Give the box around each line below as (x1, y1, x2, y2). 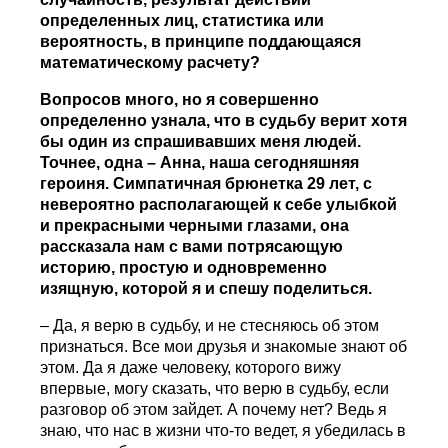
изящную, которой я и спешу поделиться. (40, 280, 373, 298)
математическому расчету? (40, 54, 261, 72)
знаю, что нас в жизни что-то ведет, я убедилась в (40, 422, 407, 440)
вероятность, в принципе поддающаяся (40, 33, 362, 51)
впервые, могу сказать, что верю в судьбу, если (40, 380, 390, 398)
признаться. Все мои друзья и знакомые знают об (40, 338, 408, 356)
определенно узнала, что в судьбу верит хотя (40, 112, 408, 130)
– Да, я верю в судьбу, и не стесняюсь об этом (40, 317, 380, 335)
